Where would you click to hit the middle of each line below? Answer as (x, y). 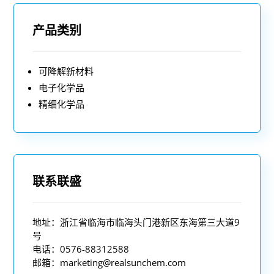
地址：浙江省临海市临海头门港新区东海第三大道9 (136, 222)
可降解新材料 (66, 71)
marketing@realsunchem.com (123, 262)
